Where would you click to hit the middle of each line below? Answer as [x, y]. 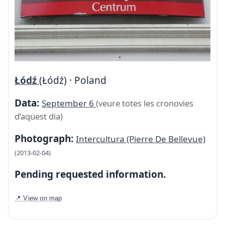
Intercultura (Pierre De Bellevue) [141, 139]
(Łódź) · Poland [73, 80]
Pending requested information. [90, 174]
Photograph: [44, 138]
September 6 [69, 103]
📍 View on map [38, 198]
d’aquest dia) [39, 116]
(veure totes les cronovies [145, 103]
